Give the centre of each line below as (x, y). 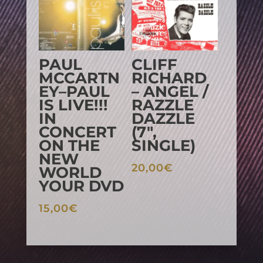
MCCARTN (79, 78)
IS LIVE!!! (73, 105)
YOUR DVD (81, 186)
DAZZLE (163, 118)
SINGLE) (164, 145)
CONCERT (77, 132)
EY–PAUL (74, 91)
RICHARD (169, 78)
